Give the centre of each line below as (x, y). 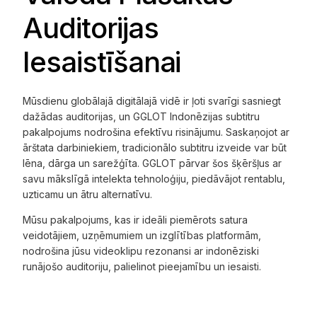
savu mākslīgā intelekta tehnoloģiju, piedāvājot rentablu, (154, 179)
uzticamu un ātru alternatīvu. (88, 195)
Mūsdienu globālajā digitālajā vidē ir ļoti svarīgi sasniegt (152, 101)
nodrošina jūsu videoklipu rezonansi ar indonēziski (141, 251)
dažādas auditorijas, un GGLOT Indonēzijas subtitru (142, 117)
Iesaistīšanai (102, 62)
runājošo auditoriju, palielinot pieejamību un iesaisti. (142, 267)
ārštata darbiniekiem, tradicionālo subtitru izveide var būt (155, 148)
